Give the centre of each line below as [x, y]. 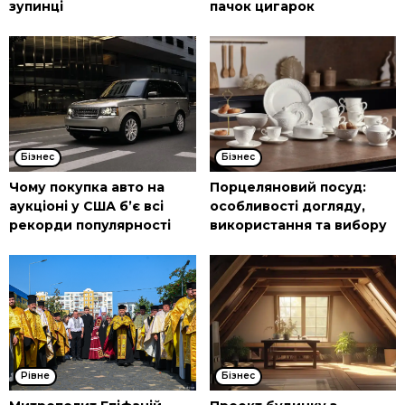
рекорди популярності [90, 226]
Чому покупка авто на [87, 188]
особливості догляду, [287, 207]
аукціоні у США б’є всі [86, 207]
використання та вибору [298, 226]
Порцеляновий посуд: [287, 188]
